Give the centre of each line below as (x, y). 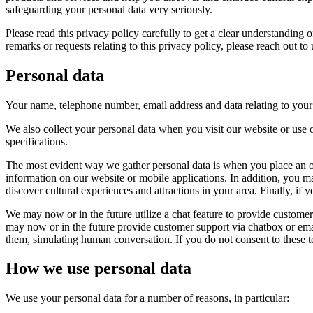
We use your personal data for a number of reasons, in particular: (147, 298)
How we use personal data (99, 269)
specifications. (37, 141)
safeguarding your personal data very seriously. (109, 9)
